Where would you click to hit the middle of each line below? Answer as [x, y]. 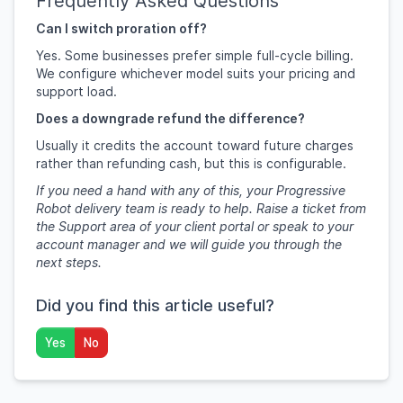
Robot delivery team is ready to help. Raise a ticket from [201, 208]
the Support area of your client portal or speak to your [195, 226]
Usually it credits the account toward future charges [195, 145]
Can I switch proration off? [121, 28]
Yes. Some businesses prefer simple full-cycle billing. [195, 55]
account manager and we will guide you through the [189, 244]
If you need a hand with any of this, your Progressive [191, 190]
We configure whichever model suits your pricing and [196, 73]
